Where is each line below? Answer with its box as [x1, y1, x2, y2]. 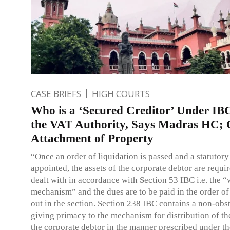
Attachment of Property [31, 131, 154, 145]
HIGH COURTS [92, 87, 150, 100]
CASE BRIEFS [31, 87, 81, 100]
